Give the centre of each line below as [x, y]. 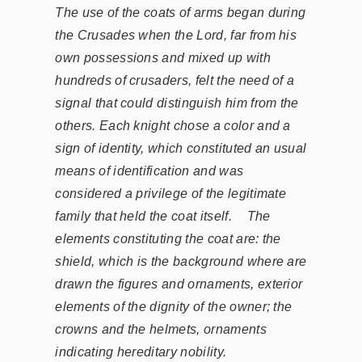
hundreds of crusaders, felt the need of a [175, 80]
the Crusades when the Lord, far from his [176, 35]
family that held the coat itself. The [163, 216]
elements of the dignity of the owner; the [174, 307]
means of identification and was [149, 171]
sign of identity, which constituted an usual [181, 148]
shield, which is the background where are [181, 261]
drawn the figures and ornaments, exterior [179, 284]
